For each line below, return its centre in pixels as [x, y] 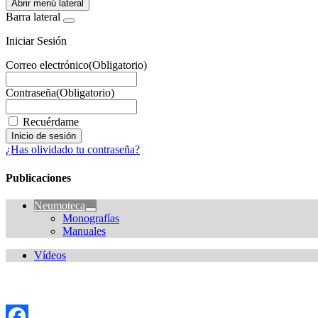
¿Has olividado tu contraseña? [73, 150]
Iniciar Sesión [36, 41]
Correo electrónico [47, 65]
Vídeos [50, 255]
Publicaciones [38, 177]
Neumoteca [60, 205]
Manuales [84, 231]
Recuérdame [51, 122]
